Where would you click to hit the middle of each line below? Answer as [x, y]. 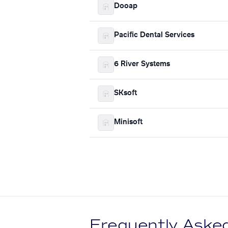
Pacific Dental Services [154, 35]
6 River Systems [142, 64]
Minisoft [128, 122]
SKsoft [125, 93]
